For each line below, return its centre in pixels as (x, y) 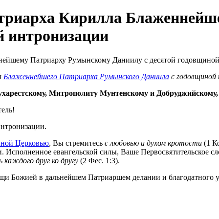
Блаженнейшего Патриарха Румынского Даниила (86, 76)
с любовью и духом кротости (153, 143)
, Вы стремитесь (77, 143)
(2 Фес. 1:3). (99, 160)
